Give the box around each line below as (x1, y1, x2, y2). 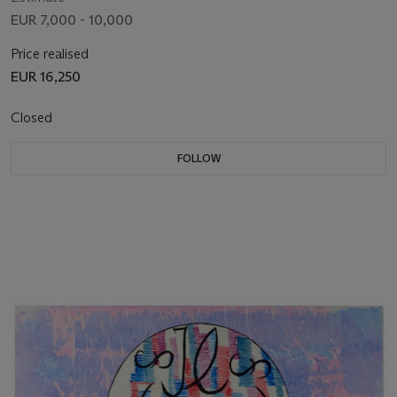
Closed (11, 108, 56, 126)
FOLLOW (176, 151, 221, 165)
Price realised (11, 44, 89, 62)
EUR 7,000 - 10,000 (11, 11, 133, 28)
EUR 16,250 (11, 67, 81, 85)
